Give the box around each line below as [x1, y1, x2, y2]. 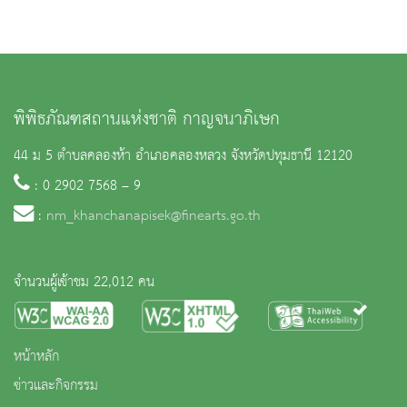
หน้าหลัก [14, 343, 59, 372]
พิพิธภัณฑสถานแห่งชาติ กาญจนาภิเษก [14, 103, 280, 137]
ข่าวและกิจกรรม [14, 372, 98, 401]
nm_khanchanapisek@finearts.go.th [46, 203, 261, 231]
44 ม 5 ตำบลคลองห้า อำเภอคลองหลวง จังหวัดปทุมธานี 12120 [14, 143, 352, 171]
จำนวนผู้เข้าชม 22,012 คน [14, 269, 154, 297]
